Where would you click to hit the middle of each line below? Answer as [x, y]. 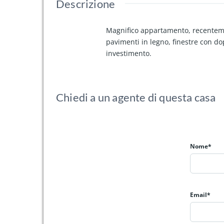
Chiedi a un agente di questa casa [136, 97]
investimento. [129, 53]
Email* [200, 195]
